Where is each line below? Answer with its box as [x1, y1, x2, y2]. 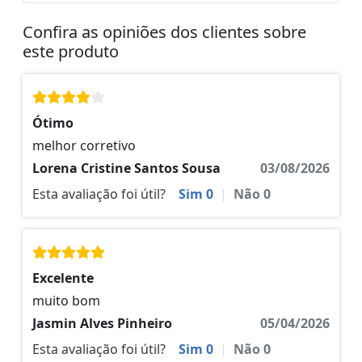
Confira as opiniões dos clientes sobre [23, 21, 306, 44]
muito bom [32, 292, 100, 310]
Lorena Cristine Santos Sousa [32, 159, 221, 178]
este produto [23, 40, 119, 63]
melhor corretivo [32, 137, 136, 155]
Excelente [32, 269, 94, 288]
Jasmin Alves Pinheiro [32, 314, 172, 333]
